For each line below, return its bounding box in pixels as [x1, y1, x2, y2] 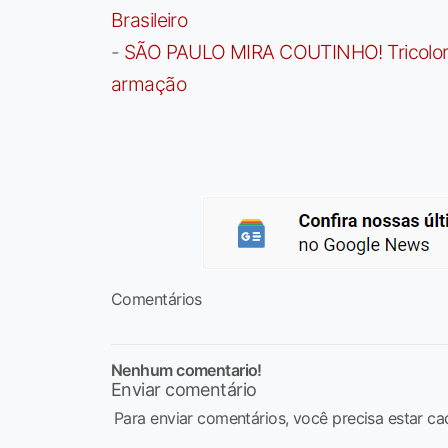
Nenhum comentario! [111, 359, 262, 380]
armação [111, 71, 186, 96]
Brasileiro [111, 7, 188, 32]
